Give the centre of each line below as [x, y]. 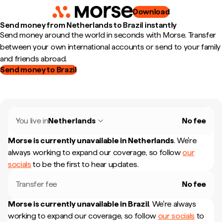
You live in [32, 121]
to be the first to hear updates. [85, 164]
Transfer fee [37, 184]
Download [151, 12]
